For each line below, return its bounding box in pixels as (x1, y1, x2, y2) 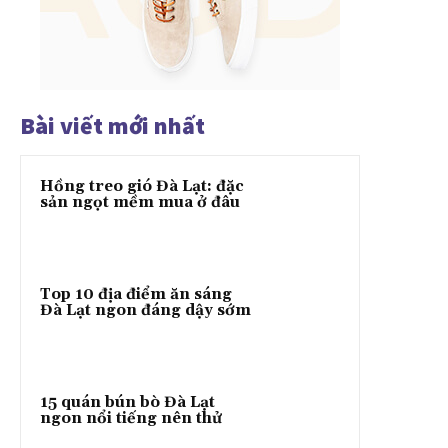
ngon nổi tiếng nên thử (40, 409, 222, 429)
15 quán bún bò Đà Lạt (40, 393, 215, 413)
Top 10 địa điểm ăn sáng (40, 285, 232, 305)
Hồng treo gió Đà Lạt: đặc (40, 177, 244, 197)
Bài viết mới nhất (20, 110, 205, 142)
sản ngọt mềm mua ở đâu (40, 193, 240, 213)
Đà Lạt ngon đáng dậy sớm (40, 301, 251, 321)
